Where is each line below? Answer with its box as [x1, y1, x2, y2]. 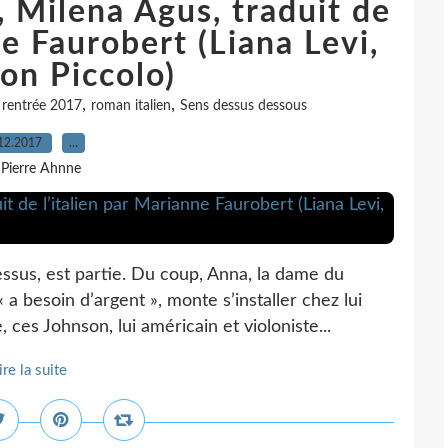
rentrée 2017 [2, 99, 82, 113]
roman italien [91, 99, 171, 113]
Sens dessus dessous [180, 99, 307, 113]
